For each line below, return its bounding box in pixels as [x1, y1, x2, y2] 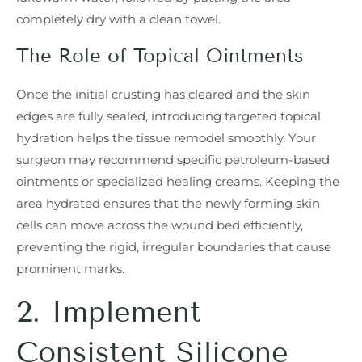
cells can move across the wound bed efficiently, [16, 217, 303, 234]
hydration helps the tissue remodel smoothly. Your [16, 130, 316, 146]
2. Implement [16, 293, 201, 329]
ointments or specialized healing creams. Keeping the [16, 174, 339, 190]
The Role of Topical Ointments [16, 44, 304, 68]
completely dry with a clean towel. [16, 11, 221, 27]
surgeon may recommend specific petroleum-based [16, 152, 330, 168]
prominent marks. [16, 261, 124, 277]
